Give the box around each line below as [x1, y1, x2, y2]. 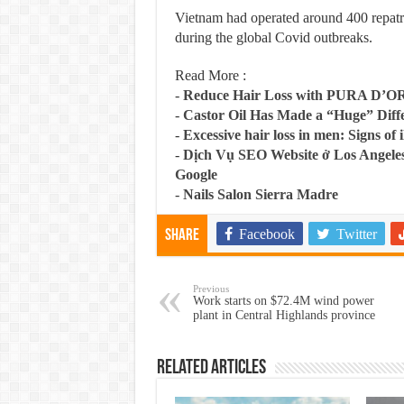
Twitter [335, 226, 377, 242]
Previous [192, 283, 229, 294]
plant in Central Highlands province [192, 308, 375, 322]
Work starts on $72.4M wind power [192, 294, 374, 308]
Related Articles [156, 358, 266, 379]
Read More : [174, 68, 246, 83]
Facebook [238, 226, 295, 242]
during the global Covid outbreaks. [174, 30, 372, 45]
